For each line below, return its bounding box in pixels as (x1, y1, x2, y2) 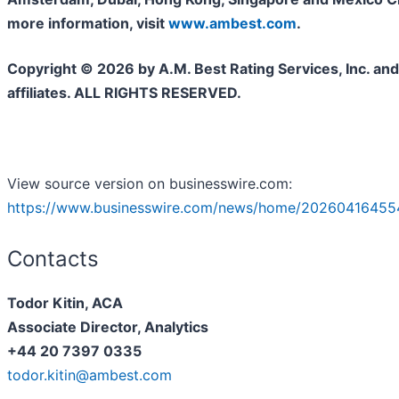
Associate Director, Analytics (7, 318, 208, 337)
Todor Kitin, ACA (7, 294, 123, 313)
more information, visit (7, 14, 168, 33)
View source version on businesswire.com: (7, 175, 292, 193)
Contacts (7, 246, 99, 273)
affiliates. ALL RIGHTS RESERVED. (7, 84, 241, 102)
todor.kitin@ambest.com (7, 366, 172, 385)
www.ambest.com (168, 14, 297, 33)
